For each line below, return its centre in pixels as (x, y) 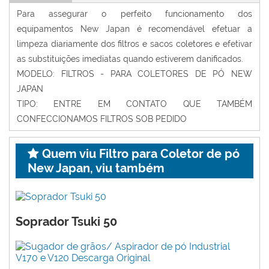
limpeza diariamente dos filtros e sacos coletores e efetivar (134, 44)
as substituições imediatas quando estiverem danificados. (130, 59)
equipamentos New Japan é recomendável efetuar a (134, 29)
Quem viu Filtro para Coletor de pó (139, 154)
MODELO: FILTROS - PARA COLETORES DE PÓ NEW (134, 74)
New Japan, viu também (96, 168)
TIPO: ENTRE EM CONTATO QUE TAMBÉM (134, 104)
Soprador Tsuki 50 (66, 222)
